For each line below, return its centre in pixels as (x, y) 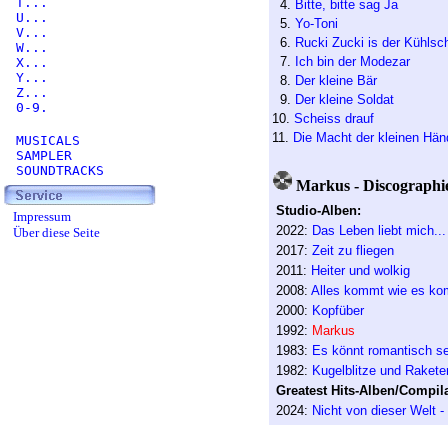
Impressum (40, 216)
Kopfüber (337, 310)
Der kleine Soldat (344, 99)
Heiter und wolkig (360, 270)
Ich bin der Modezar (352, 61)
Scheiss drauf (333, 118)
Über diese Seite (55, 232)
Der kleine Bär (335, 80)
